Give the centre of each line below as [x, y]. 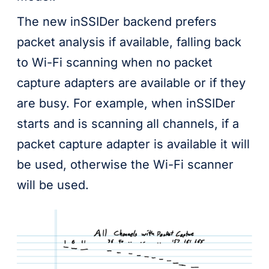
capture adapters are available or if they [131, 83]
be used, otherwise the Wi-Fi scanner [125, 164]
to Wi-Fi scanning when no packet [115, 62]
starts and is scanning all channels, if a [128, 123]
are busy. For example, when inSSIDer [126, 103]
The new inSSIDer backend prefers [117, 21]
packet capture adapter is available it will [133, 144]
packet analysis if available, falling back [129, 42]
